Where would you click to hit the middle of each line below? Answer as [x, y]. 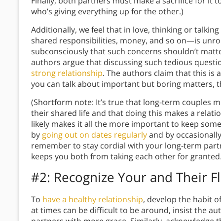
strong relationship [67, 73]
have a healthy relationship [93, 200]
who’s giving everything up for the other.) [107, 12]
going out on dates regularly [94, 135]
